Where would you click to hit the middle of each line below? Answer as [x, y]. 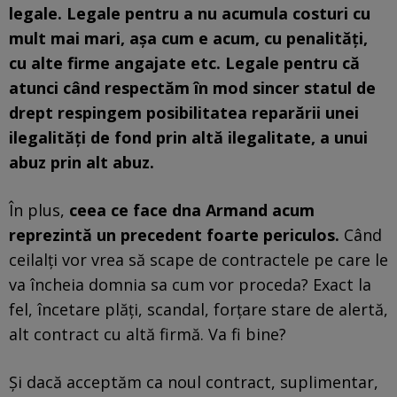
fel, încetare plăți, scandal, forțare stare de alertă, [198, 309]
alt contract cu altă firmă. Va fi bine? [148, 334]
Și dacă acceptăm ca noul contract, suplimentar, [194, 381]
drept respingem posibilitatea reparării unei [184, 112]
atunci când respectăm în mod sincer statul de [192, 87]
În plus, [39, 210]
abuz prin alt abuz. [82, 162]
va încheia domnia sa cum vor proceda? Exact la [190, 284]
